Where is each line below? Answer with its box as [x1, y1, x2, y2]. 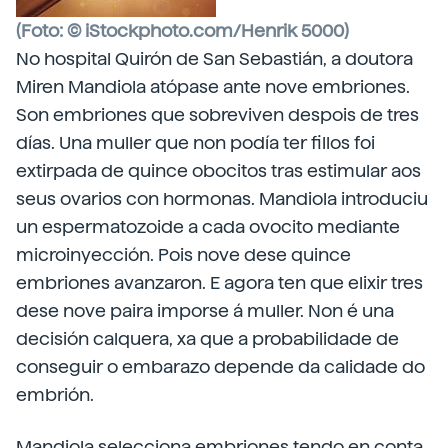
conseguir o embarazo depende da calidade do [16, 356, 425, 377]
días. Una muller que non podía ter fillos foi [16, 132, 375, 153]
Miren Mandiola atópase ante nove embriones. [16, 76, 410, 97]
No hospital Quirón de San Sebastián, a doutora [16, 48, 413, 69]
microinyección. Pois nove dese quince [16, 244, 351, 265]
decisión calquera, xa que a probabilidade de [16, 328, 399, 349]
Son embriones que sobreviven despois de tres [16, 104, 419, 125]
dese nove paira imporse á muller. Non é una [16, 300, 394, 321]
